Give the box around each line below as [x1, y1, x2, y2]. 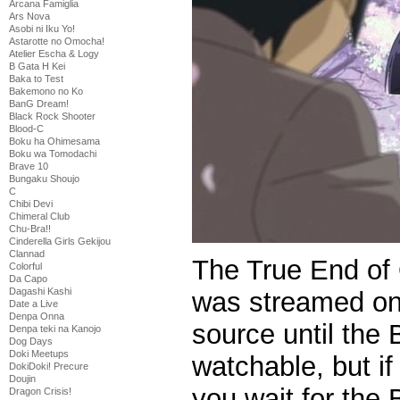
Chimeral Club [9, 211, 70, 221]
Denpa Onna [9, 311, 64, 321]
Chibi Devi [9, 198, 53, 209]
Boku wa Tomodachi [9, 148, 96, 159]
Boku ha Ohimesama [9, 136, 100, 146]
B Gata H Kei [9, 61, 65, 71]
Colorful [9, 261, 42, 271]
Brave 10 [9, 161, 48, 171]
